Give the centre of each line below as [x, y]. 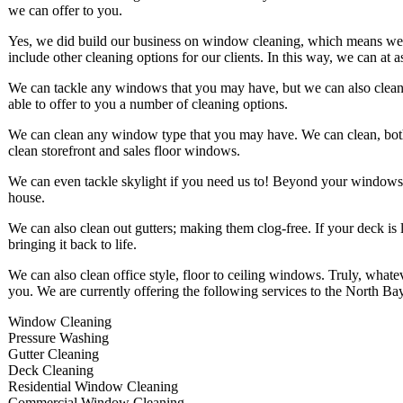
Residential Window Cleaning [93, 387]
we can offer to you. [65, 11]
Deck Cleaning [51, 371]
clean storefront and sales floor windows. [124, 151]
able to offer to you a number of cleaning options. [148, 104]
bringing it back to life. [72, 245]
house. [27, 198]
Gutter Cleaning [54, 354]
